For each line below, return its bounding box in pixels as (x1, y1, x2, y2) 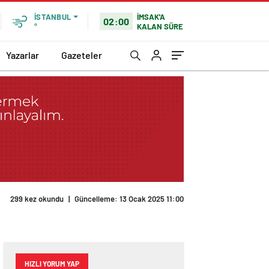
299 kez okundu (10, 194, 64, 204)
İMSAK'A (137, 11, 166, 22)
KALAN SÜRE (137, 21, 184, 31)
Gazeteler (61, 49, 102, 61)
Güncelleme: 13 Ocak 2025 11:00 (74, 194, 184, 204)
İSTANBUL (34, 12, 71, 22)
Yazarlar (6, 49, 39, 61)
